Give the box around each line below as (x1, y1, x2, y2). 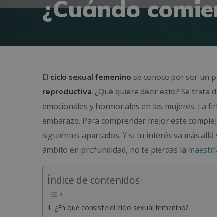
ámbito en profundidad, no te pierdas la (42, 144, 188, 155)
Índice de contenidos (47, 173, 139, 187)
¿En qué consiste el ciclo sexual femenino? (54, 203, 189, 212)
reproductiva (42, 86, 92, 97)
